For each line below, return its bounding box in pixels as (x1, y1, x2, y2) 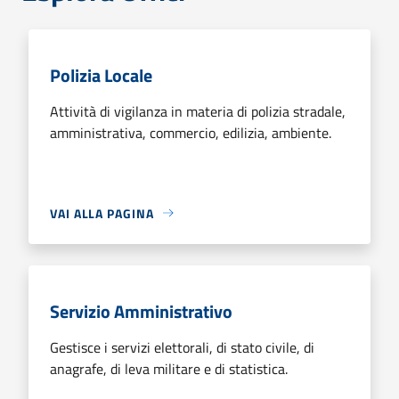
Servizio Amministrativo (50, 297, 232, 325)
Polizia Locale (50, 61, 152, 89)
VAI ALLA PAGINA (50, 203, 154, 223)
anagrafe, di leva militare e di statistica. (50, 357, 288, 379)
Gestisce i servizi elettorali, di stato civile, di (50, 336, 314, 358)
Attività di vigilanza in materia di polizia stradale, (50, 100, 346, 122)
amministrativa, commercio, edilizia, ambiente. (50, 121, 331, 143)
